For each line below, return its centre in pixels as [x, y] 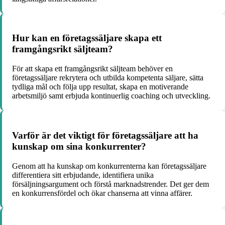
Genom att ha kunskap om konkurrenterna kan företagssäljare [109, 166]
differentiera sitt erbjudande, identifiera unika [83, 175]
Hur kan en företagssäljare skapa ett [87, 38]
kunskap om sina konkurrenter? [79, 146]
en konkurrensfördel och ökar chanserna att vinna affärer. [102, 193]
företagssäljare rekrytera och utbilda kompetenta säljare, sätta [108, 78]
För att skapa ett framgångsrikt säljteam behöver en [92, 69]
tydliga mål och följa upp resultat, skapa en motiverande [100, 87]
